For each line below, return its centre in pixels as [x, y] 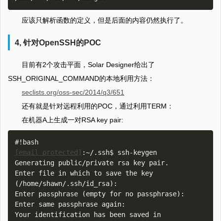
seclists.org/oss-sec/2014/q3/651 [73, 92]
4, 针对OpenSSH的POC [58, 42]
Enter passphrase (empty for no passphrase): [102, 194]
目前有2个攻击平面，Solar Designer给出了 [88, 65]
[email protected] [48, 152]
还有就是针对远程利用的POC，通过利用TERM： [98, 106]
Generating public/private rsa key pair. [92, 163]
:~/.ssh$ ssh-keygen [121, 152]
